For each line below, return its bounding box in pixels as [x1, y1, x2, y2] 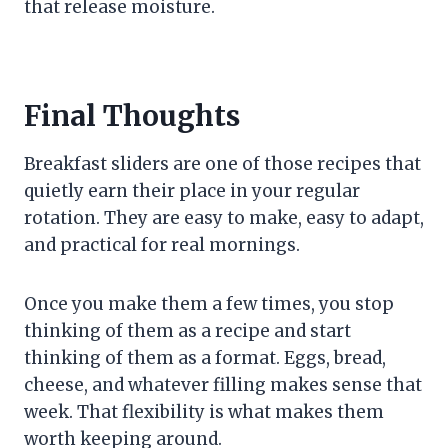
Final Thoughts [24, 98, 240, 135]
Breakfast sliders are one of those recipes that [24, 153, 421, 176]
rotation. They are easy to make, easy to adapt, [24, 207, 424, 230]
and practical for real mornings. [24, 234, 300, 257]
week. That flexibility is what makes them [24, 401, 384, 424]
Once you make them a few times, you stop [24, 293, 394, 316]
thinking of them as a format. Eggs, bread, [24, 347, 386, 370]
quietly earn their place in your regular [24, 180, 360, 203]
